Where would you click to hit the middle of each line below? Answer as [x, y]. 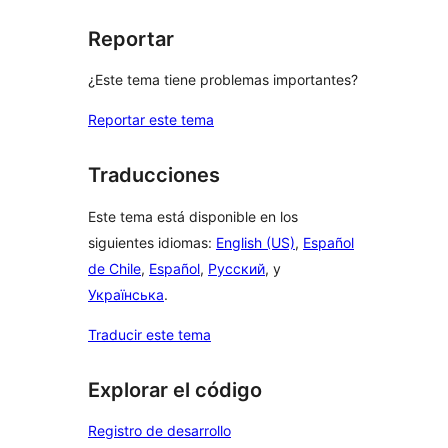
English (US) [255, 242]
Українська [126, 294]
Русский [236, 268]
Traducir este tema [149, 334]
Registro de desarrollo [159, 431]
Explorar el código [175, 389]
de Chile [114, 268]
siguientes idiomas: [152, 242]
